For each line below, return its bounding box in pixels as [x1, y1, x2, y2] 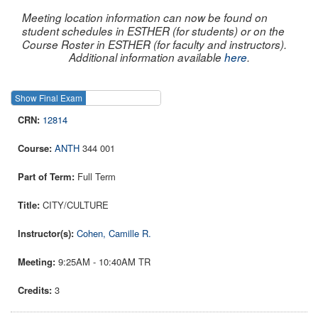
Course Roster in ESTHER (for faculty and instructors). [22, 36, 287, 52]
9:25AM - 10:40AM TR [58, 255, 150, 269]
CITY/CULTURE [43, 198, 109, 212]
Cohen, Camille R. [77, 226, 151, 241]
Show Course [171, 92, 224, 104]
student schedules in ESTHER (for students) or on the [22, 23, 285, 38]
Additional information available [68, 49, 224, 65]
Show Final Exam [15, 92, 82, 104]
